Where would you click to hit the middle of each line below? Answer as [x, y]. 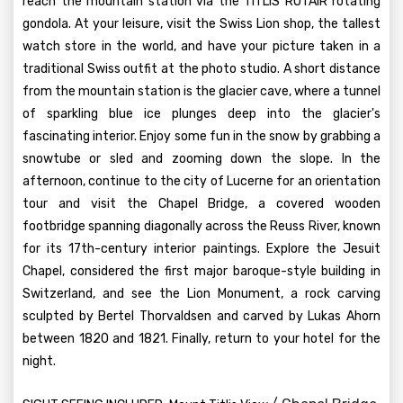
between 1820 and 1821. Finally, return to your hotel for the [201, 339]
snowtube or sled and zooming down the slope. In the [201, 159]
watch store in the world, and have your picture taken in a [201, 46]
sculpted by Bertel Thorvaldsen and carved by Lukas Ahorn [201, 316]
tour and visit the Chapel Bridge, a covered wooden [201, 204]
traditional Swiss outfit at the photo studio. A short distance [201, 69]
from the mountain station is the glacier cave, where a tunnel [201, 91]
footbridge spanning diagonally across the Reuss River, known [201, 226]
